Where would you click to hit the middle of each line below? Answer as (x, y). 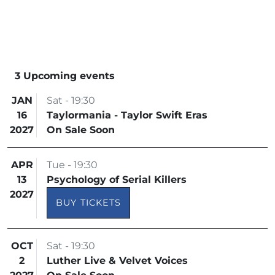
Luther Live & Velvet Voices (117, 261)
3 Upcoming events (65, 76)
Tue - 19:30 (72, 165)
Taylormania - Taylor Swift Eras (127, 115)
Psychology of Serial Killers (117, 180)
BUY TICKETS (89, 203)
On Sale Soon (81, 130)
